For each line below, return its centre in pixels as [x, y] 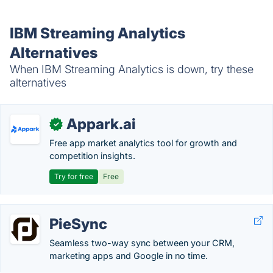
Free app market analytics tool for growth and [143, 143]
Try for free [74, 176]
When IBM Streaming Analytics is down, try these [132, 69]
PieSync [78, 224]
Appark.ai [101, 124]
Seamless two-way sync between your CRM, [142, 243]
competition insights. [92, 156]
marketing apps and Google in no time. [129, 256]
